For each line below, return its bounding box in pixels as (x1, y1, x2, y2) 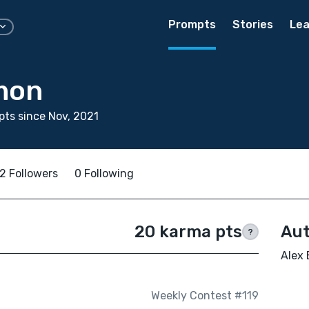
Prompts (168, 18, 216, 31)
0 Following (74, 167, 134, 180)
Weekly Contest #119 (150, 289, 259, 303)
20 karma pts (134, 222, 242, 241)
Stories (232, 18, 273, 31)
